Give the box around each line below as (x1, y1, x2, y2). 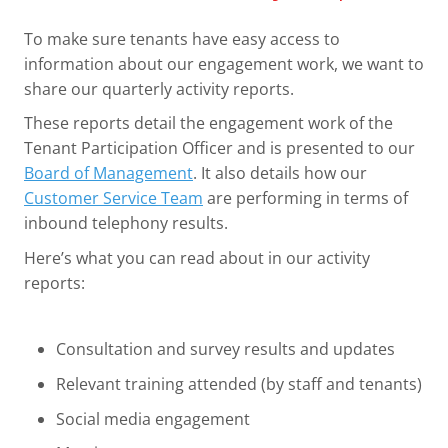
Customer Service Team (24, 187, 203, 210)
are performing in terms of (203, 187, 408, 210)
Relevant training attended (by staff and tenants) (56, 372, 422, 395)
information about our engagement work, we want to (24, 52, 424, 75)
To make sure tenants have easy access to (24, 27, 340, 50)
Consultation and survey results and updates (56, 338, 395, 361)
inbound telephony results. (24, 212, 232, 235)
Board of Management (24, 162, 193, 185)
